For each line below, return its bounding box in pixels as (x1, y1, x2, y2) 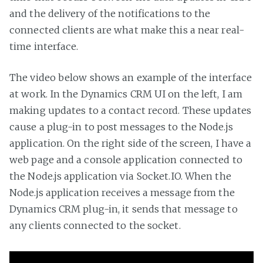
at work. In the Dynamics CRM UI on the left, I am (9, 88, 242, 100)
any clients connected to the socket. (9, 220, 181, 232)
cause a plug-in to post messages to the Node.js (9, 121, 233, 133)
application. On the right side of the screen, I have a (9, 137, 252, 150)
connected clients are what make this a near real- (9, 24, 244, 36)
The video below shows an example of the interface (9, 72, 252, 84)
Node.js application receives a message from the (9, 187, 235, 199)
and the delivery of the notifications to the (9, 8, 211, 20)
